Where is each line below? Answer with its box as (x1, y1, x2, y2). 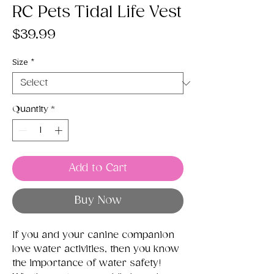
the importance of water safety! (12, 257, 161, 269)
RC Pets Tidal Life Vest (12, 3, 182, 22)
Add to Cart (68, 161, 127, 174)
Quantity (12, 104, 48, 114)
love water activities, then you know (12, 243, 179, 255)
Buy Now (74, 194, 122, 207)
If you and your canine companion (12, 229, 174, 241)
